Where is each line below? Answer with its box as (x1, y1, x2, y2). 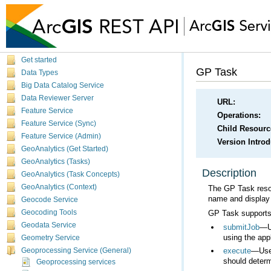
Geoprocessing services (36, 258, 116, 266)
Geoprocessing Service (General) (21, 247, 131, 254)
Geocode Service (21, 196, 78, 203)
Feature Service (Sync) (21, 120, 96, 127)
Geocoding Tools (21, 209, 77, 216)
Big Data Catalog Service (21, 82, 104, 89)
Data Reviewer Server (21, 94, 94, 102)
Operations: (217, 111, 261, 120)
